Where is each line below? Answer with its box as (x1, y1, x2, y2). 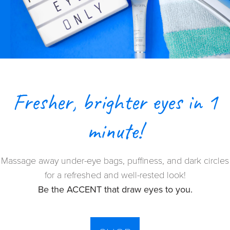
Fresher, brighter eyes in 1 (12, 88, 218, 117)
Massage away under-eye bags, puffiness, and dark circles (1, 155, 229, 167)
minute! (87, 117, 143, 146)
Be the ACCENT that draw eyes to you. (37, 184, 193, 196)
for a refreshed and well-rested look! (44, 169, 186, 181)
